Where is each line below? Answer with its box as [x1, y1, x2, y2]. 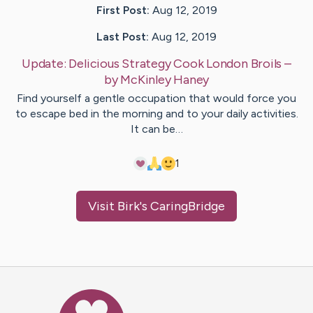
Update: [22, 55, 69, 71]
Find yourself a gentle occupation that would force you [17, 91, 296, 105]
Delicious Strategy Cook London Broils [68, 55, 282, 71]
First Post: [96, 3, 150, 17]
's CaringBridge [140, 198, 225, 214]
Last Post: [96, 29, 149, 43]
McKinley [120, 71, 171, 87]
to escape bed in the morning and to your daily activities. [15, 106, 298, 120]
